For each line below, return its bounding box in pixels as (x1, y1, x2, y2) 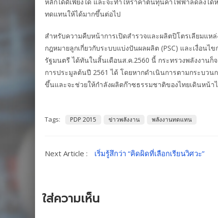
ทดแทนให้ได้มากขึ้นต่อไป (45, 9, 121, 19)
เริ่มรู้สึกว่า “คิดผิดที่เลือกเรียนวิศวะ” (94, 148, 204, 159)
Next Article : (45, 148, 90, 159)
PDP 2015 (70, 115, 96, 124)
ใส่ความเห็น (42, 190, 100, 208)
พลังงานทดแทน (152, 115, 192, 124)
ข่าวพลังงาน (109, 115, 140, 124)
